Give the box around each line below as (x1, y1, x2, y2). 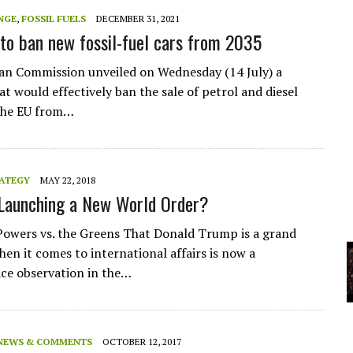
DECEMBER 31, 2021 (96, 13, 180, 24)
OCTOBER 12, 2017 (102, 336, 181, 347)
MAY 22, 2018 (40, 174, 95, 186)
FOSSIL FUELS (21, 13, 86, 24)
